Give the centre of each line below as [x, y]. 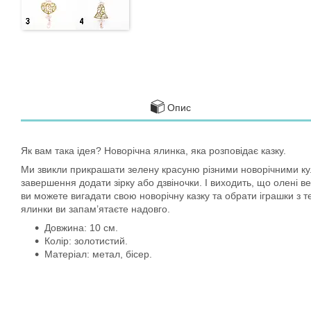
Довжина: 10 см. [81, 228]
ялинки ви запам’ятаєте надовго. [95, 209]
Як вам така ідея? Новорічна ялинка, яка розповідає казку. [153, 151]
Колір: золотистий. [86, 241]
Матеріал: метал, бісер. [98, 254]
